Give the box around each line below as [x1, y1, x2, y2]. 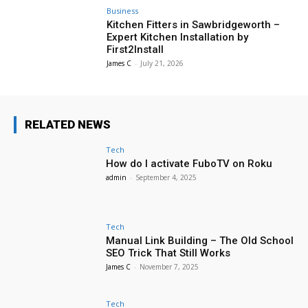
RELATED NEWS [25, 118, 111, 132]
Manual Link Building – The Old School [106, 234, 294, 247]
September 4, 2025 [135, 173, 197, 183]
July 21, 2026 [140, 58, 184, 69]
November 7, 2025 [140, 261, 199, 272]
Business [107, 5, 139, 16]
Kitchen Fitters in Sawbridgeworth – [107, 19, 280, 32]
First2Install [107, 43, 164, 56]
